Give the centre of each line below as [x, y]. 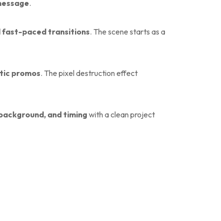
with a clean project [121, 114]
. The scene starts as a [128, 31]
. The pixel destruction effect [89, 73]
